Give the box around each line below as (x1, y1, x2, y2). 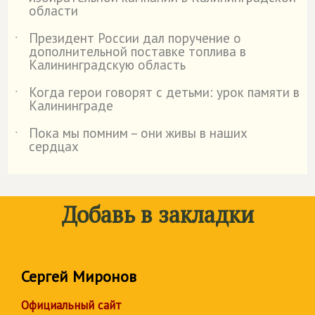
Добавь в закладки (61, 200, 254, 230)
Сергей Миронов (21, 266, 136, 287)
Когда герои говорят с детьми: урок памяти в (29, 84, 300, 101)
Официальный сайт (21, 297, 122, 314)
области (29, 2, 78, 20)
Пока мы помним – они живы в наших (29, 124, 247, 142)
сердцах (29, 138, 79, 155)
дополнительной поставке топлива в (29, 43, 246, 60)
